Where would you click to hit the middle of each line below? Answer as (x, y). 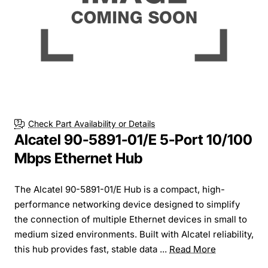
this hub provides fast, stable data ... (92, 249)
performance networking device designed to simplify (127, 204)
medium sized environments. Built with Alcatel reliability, (134, 234)
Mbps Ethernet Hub (78, 158)
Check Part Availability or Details (92, 124)
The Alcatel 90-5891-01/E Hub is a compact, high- (120, 189)
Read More (193, 249)
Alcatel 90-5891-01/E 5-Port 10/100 (133, 139)
